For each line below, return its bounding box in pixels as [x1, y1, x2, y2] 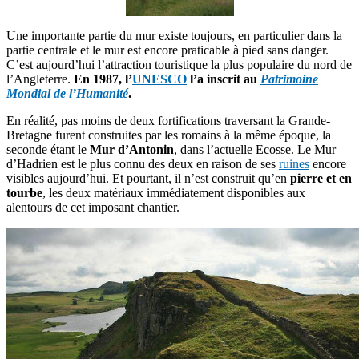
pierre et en [290, 171, 352, 185]
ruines [279, 157, 309, 171]
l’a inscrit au [187, 72, 260, 86]
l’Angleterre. [6, 72, 74, 86]
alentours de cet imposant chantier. [6, 200, 179, 214]
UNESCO [132, 72, 187, 86]
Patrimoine [260, 72, 318, 86]
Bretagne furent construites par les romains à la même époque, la [6, 128, 331, 142]
